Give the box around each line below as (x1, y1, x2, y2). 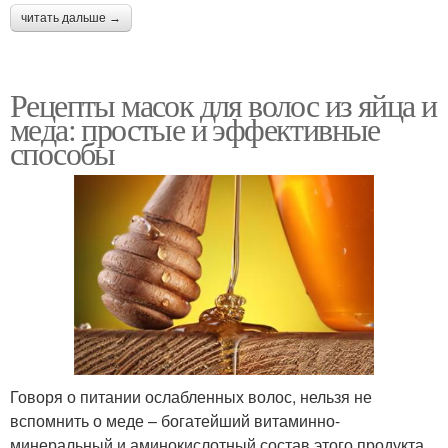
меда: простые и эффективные (10, 107, 380, 151)
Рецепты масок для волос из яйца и (10, 83, 437, 127)
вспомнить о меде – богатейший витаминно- (10, 408, 340, 432)
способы (10, 131, 115, 175)
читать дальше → (21, 11, 121, 26)
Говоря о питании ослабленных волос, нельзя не (10, 384, 372, 408)
